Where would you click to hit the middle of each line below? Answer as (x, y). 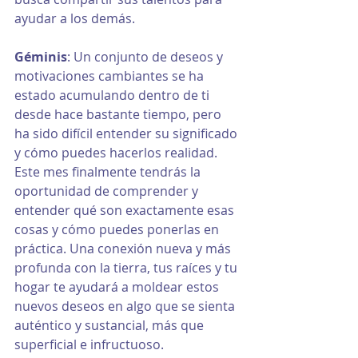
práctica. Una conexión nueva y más (124, 249)
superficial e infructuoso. (89, 345)
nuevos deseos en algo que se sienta (126, 306)
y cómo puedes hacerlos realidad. (117, 153)
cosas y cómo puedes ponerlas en (118, 230)
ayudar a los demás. (75, 19)
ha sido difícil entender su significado (127, 134)
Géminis (41, 57)
